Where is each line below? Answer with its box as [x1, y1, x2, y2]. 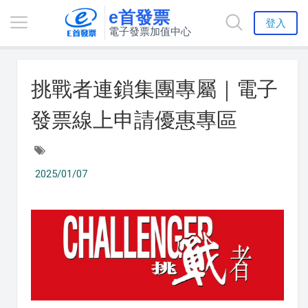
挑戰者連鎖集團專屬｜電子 [31, 77, 278, 101]
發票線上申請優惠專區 [31, 108, 237, 132]
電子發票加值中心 [108, 25, 191, 37]
